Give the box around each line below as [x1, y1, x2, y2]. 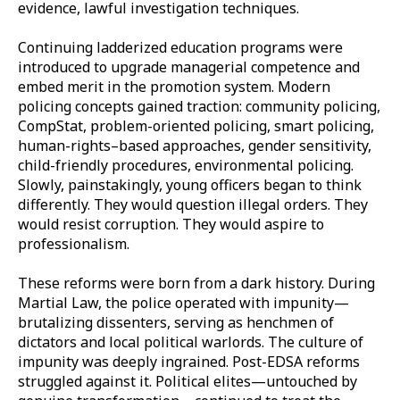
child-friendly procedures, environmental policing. [18, 154, 354, 175]
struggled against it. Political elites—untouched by [18, 371, 357, 391]
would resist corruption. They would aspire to [18, 213, 324, 234]
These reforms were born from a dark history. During [18, 272, 375, 293]
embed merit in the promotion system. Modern [18, 76, 330, 96]
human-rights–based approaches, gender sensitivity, [18, 135, 371, 155]
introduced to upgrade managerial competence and [18, 56, 360, 77]
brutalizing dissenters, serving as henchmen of [18, 312, 334, 332]
